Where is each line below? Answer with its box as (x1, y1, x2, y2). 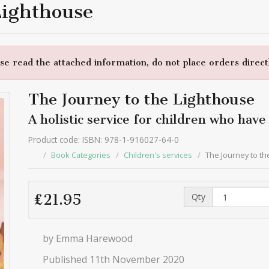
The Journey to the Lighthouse (28, 90, 255, 109)
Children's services (124, 150, 193, 160)
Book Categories (51, 150, 111, 160)
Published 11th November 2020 (40, 253, 185, 266)
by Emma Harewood (40, 232, 133, 245)
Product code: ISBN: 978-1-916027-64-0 (28, 134, 180, 145)
